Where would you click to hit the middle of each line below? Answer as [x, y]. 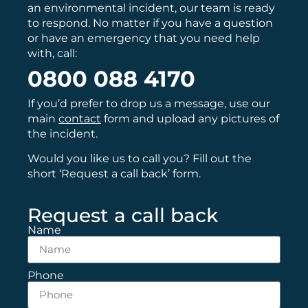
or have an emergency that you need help [144, 38]
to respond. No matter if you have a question [150, 23]
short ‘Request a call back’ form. [114, 174]
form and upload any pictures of [190, 119]
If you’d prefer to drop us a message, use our [149, 104]
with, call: [52, 54]
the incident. [64, 134]
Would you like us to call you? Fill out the [140, 159]
